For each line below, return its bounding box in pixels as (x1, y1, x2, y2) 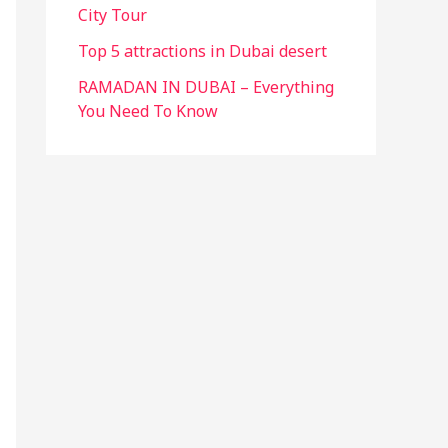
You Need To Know (78, 100, 218, 123)
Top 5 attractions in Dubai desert (78, 40, 327, 63)
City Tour (78, 4, 147, 27)
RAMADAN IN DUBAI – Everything (78, 76, 334, 99)
